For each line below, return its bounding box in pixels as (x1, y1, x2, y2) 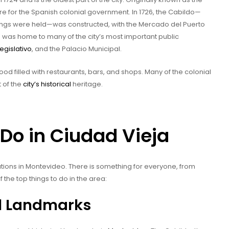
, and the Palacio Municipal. (32, 44, 122, 54)
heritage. (71, 79, 103, 89)
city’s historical (23, 79, 71, 89)
